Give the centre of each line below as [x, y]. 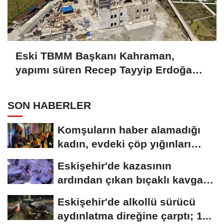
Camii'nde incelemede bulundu [94, 84]
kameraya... [87, 193]
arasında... [84, 157]
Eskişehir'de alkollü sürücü [126, 201]
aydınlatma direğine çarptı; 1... [134, 215]
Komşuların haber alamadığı [129, 129]
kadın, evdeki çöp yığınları [124, 143]
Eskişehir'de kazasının [114, 165]
